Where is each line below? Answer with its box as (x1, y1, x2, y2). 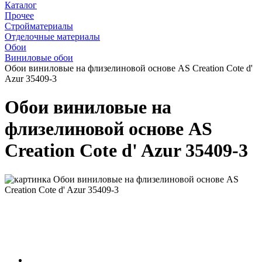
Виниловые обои (5, 52, 73, 63)
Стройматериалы (5, 20, 73, 31)
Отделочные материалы (5, 31, 100, 42)
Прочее (5, 10, 34, 20)
